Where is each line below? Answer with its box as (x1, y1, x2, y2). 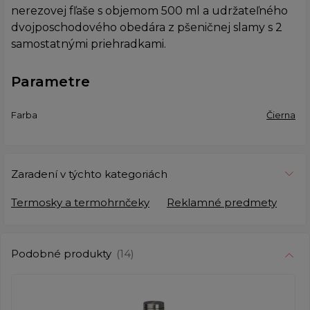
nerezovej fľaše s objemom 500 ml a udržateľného (11, 3, 288, 17)
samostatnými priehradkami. (11, 37, 166, 51)
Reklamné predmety (167, 195, 277, 209)
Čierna (266, 109, 295, 120)
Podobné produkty (11, 246, 114, 260)
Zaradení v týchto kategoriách (11, 167, 167, 181)
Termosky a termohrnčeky (11, 195, 149, 209)
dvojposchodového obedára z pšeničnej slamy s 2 (11, 20, 282, 34)
